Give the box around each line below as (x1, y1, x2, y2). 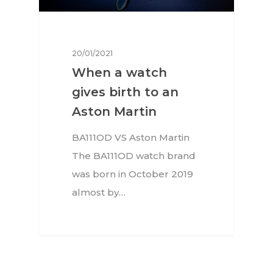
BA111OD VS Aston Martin (72, 132, 190, 144)
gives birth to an (72, 85, 179, 100)
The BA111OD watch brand (72, 150, 196, 162)
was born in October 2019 (72, 168, 194, 180)
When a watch (72, 65, 168, 80)
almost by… (72, 186, 126, 199)
